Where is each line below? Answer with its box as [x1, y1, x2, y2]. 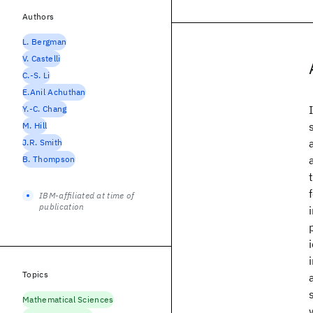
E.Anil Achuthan [22, 87, 86, 97]
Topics [22, 269, 48, 279]
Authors [22, 11, 54, 22]
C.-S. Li [22, 70, 50, 80]
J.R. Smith [22, 137, 63, 147]
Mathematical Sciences [22, 294, 114, 305]
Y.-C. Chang [22, 103, 67, 114]
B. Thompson [22, 154, 75, 164]
